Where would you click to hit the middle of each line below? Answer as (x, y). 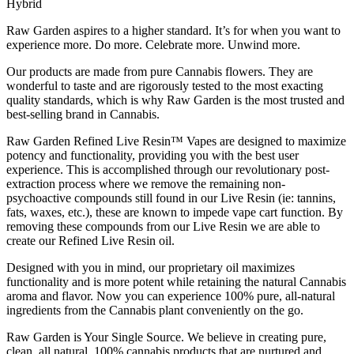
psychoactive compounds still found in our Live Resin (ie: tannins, (171, 198)
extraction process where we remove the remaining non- (146, 184)
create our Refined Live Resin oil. (90, 241)
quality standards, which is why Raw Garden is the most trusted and (175, 100)
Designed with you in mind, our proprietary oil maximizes (151, 268)
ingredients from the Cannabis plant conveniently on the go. (155, 311)
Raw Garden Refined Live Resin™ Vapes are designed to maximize (176, 141)
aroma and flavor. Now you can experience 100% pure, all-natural (171, 296)
